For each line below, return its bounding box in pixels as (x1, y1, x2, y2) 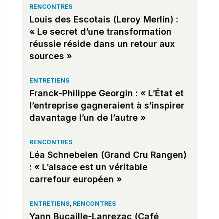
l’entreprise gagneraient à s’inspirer (29, 100, 184, 110)
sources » (29, 50, 72, 61)
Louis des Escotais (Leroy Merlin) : (29, 14, 178, 24)
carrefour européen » (29, 174, 122, 184)
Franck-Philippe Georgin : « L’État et (29, 88, 184, 98)
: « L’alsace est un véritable (29, 161, 148, 172)
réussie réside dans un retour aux (29, 38, 175, 49)
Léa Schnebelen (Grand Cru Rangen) (29, 149, 187, 160)
